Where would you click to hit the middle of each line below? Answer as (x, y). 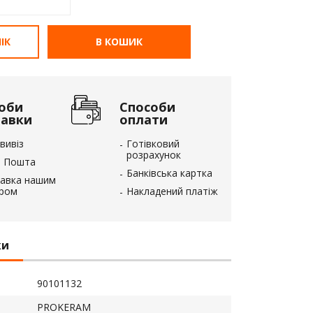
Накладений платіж (172, 191)
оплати (144, 119)
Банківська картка (169, 173)
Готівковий (153, 144)
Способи (147, 107)
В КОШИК (119, 42)
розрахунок (154, 155)
